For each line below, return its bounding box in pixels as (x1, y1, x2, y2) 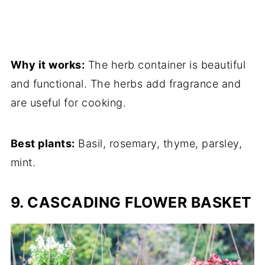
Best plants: (10, 137, 75, 150)
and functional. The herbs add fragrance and (10, 77, 241, 90)
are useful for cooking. (10, 96, 127, 109)
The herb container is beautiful (85, 58, 246, 71)
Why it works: (10, 58, 85, 71)
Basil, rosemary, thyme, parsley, (75, 137, 243, 150)
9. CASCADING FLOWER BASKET (10, 193, 252, 211)
